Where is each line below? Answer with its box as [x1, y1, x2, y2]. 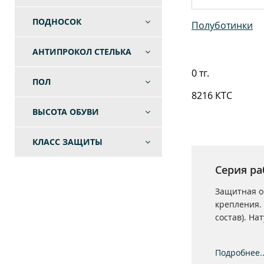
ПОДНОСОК [32, 16, 81, 27]
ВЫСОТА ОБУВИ [32, 106, 99, 117]
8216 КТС [192, 89, 232, 102]
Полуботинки [192, 19, 253, 32]
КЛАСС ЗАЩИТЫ [32, 136, 103, 147]
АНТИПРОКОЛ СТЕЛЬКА [32, 46, 131, 57]
